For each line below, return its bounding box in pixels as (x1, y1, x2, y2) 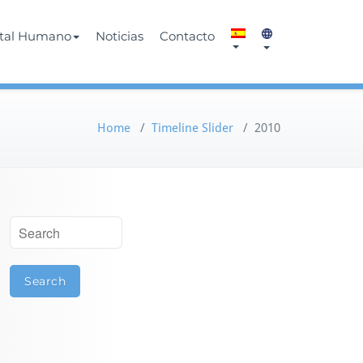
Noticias (96, 28, 143, 44)
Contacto (160, 28, 215, 44)
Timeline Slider (152, 121, 233, 135)
